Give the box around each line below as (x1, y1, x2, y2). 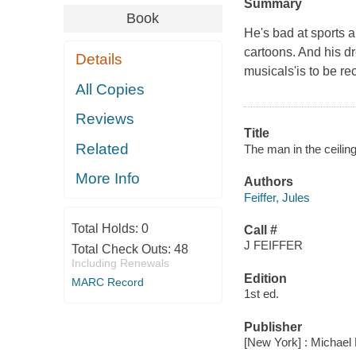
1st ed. (243, 287, 279, 301)
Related (75, 140, 130, 157)
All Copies (75, 80, 145, 98)
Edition (243, 271, 287, 285)
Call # (243, 222, 277, 237)
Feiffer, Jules (243, 190, 310, 204)
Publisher (243, 319, 302, 334)
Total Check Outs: (71, 242, 174, 256)
